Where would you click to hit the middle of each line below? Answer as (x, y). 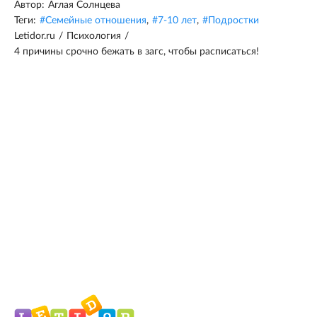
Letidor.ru (35, 36)
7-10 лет (177, 21)
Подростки (234, 21)
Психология (94, 36)
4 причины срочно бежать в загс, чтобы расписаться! (137, 52)
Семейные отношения (96, 21)
